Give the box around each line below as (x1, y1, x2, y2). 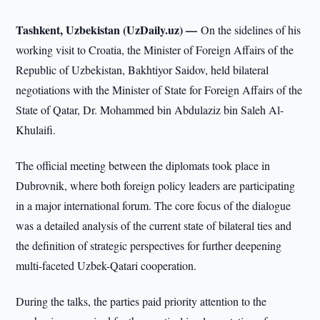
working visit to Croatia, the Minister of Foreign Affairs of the (16, 42, 294, 57)
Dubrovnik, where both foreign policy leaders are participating (16, 178, 296, 193)
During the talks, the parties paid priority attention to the (16, 294, 267, 309)
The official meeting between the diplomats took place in (16, 158, 271, 173)
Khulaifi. (16, 122, 56, 137)
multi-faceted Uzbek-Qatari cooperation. (16, 258, 197, 273)
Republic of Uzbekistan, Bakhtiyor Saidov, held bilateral (16, 62, 269, 77)
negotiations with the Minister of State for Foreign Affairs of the (16, 82, 303, 97)
